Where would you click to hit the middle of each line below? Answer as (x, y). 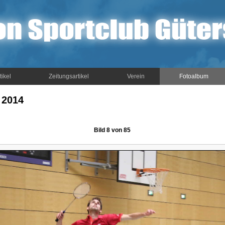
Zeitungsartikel (69, 76)
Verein (136, 76)
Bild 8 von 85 (112, 130)
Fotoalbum (194, 76)
